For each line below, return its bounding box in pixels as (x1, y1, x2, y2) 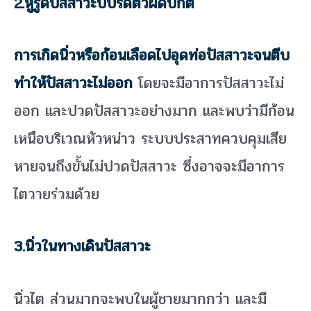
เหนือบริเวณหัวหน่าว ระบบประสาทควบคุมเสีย (14, 127, 287, 151)
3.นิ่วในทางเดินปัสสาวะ (14, 235, 151, 259)
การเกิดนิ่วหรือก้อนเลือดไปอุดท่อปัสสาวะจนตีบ (14, 44, 289, 68)
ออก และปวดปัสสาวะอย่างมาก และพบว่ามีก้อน (14, 99, 294, 124)
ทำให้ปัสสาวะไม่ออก (14, 72, 133, 96)
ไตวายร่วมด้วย (14, 183, 99, 207)
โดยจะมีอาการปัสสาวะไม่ (133, 72, 284, 96)
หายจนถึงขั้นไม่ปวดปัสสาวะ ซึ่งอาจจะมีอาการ (14, 155, 285, 179)
